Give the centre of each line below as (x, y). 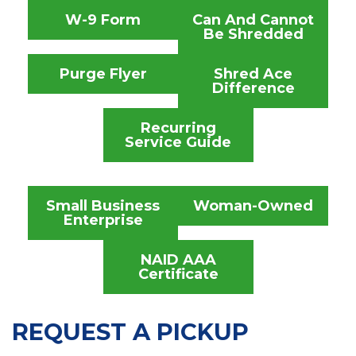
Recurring (178, 128)
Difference (253, 88)
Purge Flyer (103, 74)
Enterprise (103, 220)
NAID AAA (178, 259)
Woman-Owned (253, 205)
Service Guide (178, 142)
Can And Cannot (253, 19)
